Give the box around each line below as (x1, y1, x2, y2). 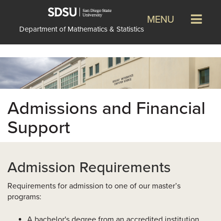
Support (7, 117, 70, 138)
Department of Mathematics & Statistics (19, 25, 144, 34)
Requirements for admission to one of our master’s (7, 181, 181, 191)
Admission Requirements (7, 158, 171, 177)
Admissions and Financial (7, 98, 205, 119)
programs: (7, 192, 41, 202)
